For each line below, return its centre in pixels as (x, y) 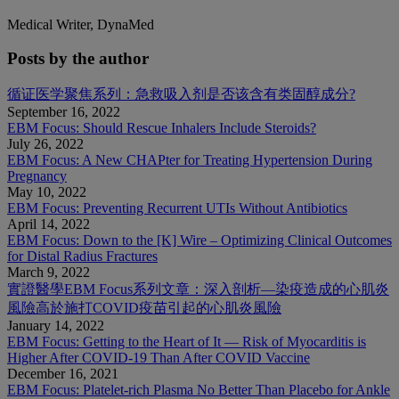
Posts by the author (78, 59)
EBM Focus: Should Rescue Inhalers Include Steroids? (162, 127)
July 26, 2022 (45, 143)
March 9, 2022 (49, 272)
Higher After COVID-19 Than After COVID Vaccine (159, 357)
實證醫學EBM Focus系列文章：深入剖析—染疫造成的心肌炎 (198, 289)
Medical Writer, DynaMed (81, 24)
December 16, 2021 (63, 373)
